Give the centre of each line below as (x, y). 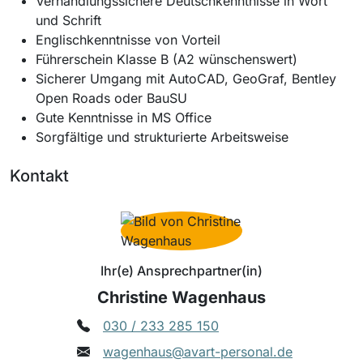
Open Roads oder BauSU (111, 98)
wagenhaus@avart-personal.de (198, 351)
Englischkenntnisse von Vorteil (128, 39)
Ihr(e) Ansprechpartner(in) (181, 270)
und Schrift (68, 20)
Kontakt (39, 175)
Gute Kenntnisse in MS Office (126, 117)
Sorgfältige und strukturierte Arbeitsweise (162, 137)
